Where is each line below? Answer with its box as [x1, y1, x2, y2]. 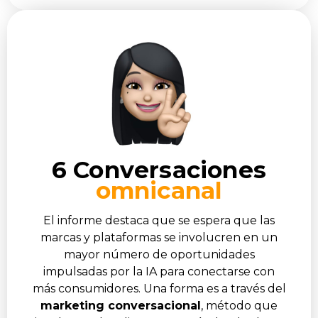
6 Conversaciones [51, 155, 267, 184]
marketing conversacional [40, 298, 201, 312]
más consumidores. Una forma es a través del [32, 281, 286, 295]
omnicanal [95, 175, 223, 204]
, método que [201, 298, 278, 312]
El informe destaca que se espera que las [43, 213, 275, 227]
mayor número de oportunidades [63, 247, 255, 261]
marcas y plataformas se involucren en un [40, 230, 278, 244]
